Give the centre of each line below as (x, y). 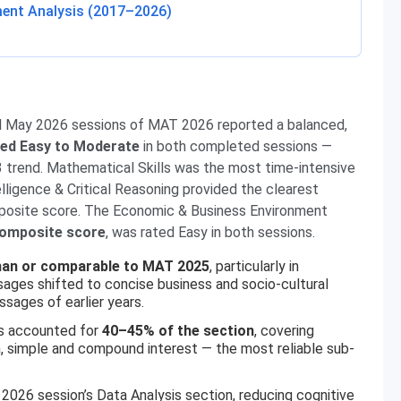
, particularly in (254, 266)
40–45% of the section (178, 331)
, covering (284, 331)
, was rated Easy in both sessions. (210, 232)
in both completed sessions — (236, 146)
